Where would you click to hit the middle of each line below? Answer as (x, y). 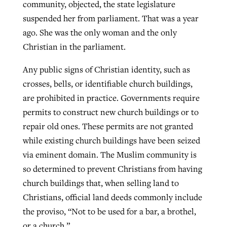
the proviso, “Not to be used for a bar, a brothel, (109, 212)
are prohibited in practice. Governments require (111, 98)
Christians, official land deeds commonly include (112, 197)
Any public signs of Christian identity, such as (106, 70)
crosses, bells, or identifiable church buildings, (107, 84)
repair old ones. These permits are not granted (108, 126)
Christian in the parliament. (74, 46)
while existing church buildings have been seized (111, 141)
